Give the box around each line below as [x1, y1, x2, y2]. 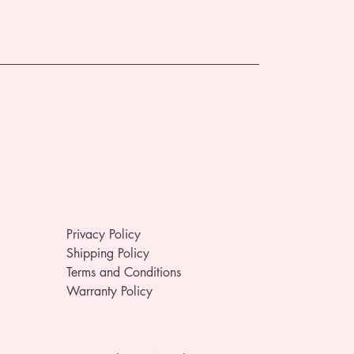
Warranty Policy [66, 283, 153, 300]
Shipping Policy [66, 245, 149, 262]
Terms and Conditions [66, 264, 181, 281]
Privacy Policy [66, 226, 141, 243]
